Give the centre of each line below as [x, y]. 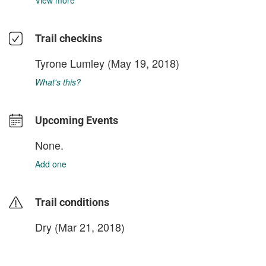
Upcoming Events [77, 120]
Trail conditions [72, 202]
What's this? [58, 82]
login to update [63, 246]
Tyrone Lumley [70, 63]
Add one [51, 164]
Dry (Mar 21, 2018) [80, 227]
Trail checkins [69, 38]
